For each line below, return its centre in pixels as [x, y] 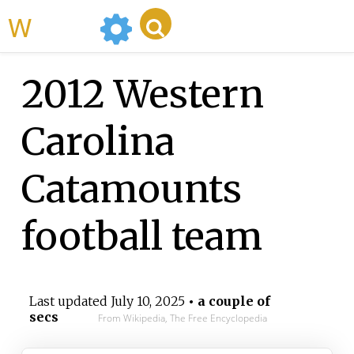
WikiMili [62, 26]
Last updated [70, 301]
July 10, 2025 [147, 301]
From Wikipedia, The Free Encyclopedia [182, 318]
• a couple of [227, 301]
